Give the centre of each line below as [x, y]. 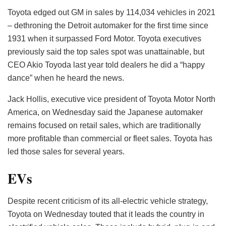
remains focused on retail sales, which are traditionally [104, 125]
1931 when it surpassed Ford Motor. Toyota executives [104, 38]
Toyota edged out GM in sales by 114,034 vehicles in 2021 [111, 12]
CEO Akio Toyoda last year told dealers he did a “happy [106, 65]
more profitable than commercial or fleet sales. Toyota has [110, 138]
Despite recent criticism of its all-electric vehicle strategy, [108, 201]
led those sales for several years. [66, 151]
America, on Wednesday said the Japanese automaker [105, 112]
